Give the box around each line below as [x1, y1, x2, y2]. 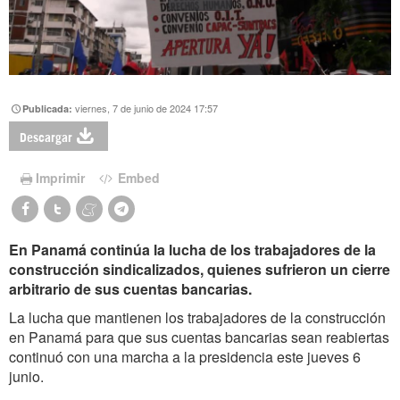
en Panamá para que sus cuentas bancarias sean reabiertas [9, 326, 389, 347]
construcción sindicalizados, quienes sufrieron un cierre [9, 258, 390, 279]
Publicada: [22, 102, 76, 115]
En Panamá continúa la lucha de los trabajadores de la [9, 238, 376, 260]
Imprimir [35, 168, 85, 187]
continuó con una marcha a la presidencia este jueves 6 [9, 346, 361, 367]
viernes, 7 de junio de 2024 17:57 [75, 101, 219, 115]
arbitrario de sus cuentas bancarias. [9, 278, 252, 299]
